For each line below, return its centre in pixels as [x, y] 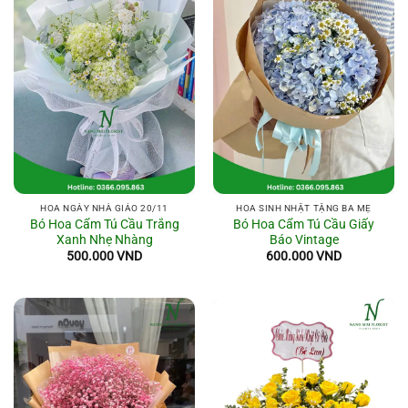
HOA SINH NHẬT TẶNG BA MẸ [304, 209]
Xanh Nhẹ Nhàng [104, 239]
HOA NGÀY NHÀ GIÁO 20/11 [104, 209]
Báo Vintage [304, 239]
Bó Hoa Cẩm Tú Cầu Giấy [304, 224]
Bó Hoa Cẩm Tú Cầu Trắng [104, 224]
